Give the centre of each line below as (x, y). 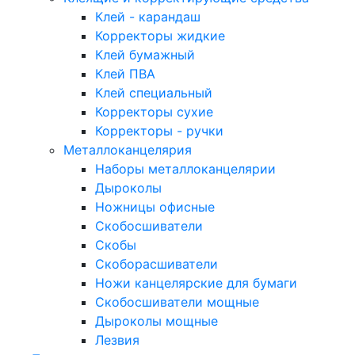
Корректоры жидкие (160, 36)
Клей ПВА (125, 74)
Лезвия (117, 340)
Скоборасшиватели (157, 264)
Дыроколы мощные (157, 321)
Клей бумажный (145, 55)
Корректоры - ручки (159, 131)
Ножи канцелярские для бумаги (196, 283)
